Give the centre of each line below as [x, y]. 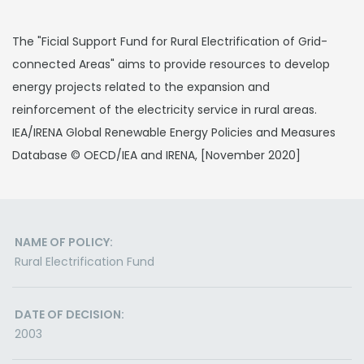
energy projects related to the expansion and [141, 87]
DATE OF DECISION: [69, 314]
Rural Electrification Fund [84, 262]
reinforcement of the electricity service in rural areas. [165, 110]
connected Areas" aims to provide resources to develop [171, 64]
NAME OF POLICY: [64, 242]
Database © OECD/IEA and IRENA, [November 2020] [156, 155]
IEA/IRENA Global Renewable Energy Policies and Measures [174, 132]
